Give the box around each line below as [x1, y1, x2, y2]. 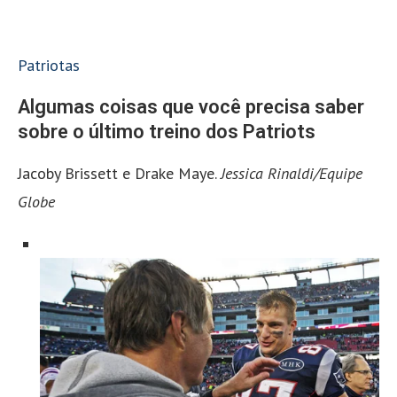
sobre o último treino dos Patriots [18, 121, 315, 143]
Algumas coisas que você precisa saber [18, 96, 364, 118]
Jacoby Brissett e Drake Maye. [18, 163, 221, 183]
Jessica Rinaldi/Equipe [221, 163, 362, 183]
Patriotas [18, 55, 80, 75]
